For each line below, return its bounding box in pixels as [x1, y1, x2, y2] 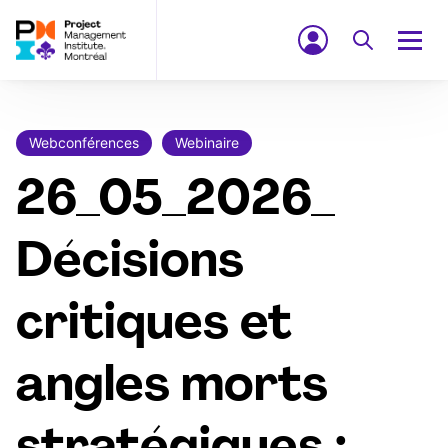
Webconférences [29, 134, 139, 151]
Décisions [16, 240, 244, 288]
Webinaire [175, 134, 239, 151]
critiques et [16, 302, 292, 350]
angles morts [16, 364, 328, 412]
